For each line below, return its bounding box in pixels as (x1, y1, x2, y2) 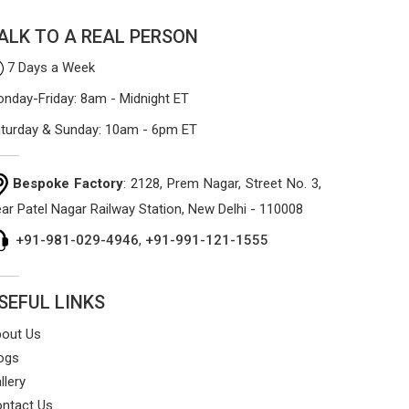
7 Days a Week (4, 58, 95, 76)
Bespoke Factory (13, 174, 123, 192)
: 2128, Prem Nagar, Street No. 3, (123, 174, 321, 192)
